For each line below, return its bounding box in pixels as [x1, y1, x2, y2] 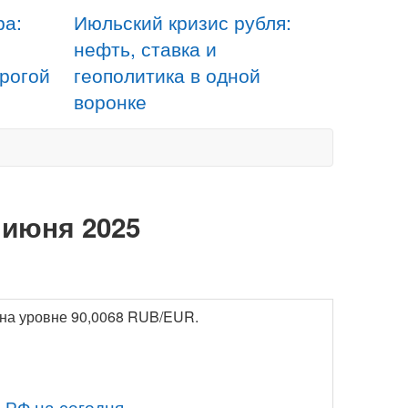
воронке [74, 87, 147, 115]
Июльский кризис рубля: [74, 8, 291, 36]
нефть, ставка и [74, 35, 217, 62]
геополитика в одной [74, 61, 260, 88]
